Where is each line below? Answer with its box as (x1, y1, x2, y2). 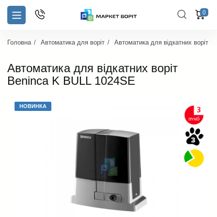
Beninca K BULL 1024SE (7, 74, 135, 88)
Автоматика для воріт (41, 39, 105, 46)
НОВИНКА (19, 103, 46, 109)
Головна (7, 39, 31, 46)
